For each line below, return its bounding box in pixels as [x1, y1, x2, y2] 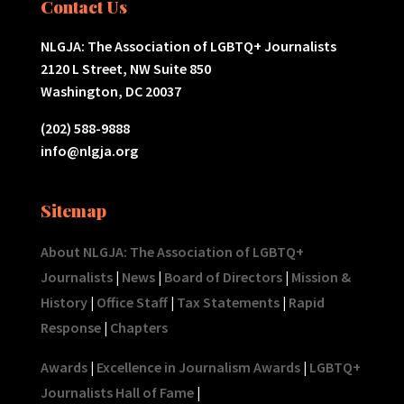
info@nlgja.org [40, 141, 138, 160]
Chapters [109, 318, 168, 337]
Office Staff [96, 293, 168, 312]
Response [40, 318, 101, 337]
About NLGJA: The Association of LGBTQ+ [40, 243, 304, 262]
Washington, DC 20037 [40, 81, 181, 100]
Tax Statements [176, 293, 280, 312]
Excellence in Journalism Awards [96, 358, 300, 377]
